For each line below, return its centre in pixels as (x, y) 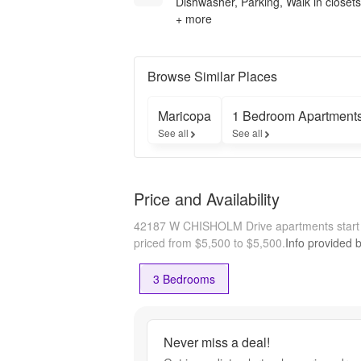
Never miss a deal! (217, 342)
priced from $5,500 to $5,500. (210, 242)
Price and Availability (207, 198)
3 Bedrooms (184, 278)
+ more (194, 18)
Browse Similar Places (212, 76)
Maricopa (185, 115)
